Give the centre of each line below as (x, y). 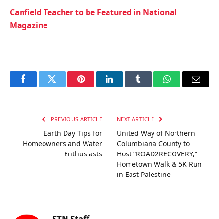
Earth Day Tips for (73, 133)
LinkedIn (125, 86)
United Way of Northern (156, 133)
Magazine (29, 26)
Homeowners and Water (63, 143)
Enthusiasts (83, 153)
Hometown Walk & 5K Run (159, 164)
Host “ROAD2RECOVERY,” (157, 153)
